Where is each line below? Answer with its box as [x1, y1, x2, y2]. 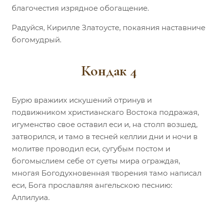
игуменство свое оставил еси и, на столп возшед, [12, 119, 198, 129]
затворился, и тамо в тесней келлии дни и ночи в [12, 131, 198, 141]
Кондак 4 [81, 61, 137, 80]
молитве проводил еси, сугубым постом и [12, 144, 170, 153]
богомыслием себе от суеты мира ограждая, [12, 156, 180, 165]
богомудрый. [12, 35, 61, 44]
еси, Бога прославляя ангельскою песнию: [12, 180, 172, 190]
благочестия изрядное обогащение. [12, 3, 149, 13]
